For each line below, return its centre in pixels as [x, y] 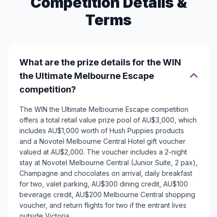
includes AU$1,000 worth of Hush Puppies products [102, 131]
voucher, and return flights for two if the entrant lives [103, 205]
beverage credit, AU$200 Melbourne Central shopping [107, 195]
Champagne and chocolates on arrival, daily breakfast [106, 173]
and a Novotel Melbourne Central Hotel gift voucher [102, 141]
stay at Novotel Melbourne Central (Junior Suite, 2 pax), [108, 163]
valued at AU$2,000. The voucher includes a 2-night [103, 152]
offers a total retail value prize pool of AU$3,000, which [108, 120]
